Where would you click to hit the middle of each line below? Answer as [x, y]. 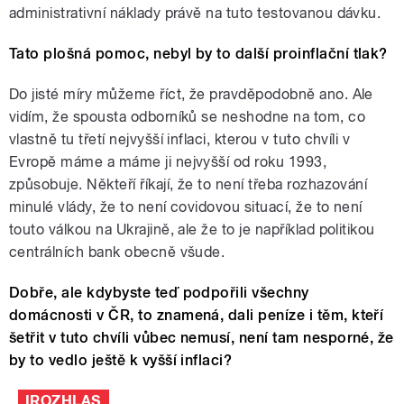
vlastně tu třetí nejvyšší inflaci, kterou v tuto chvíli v [180, 139]
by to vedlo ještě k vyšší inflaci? [121, 360]
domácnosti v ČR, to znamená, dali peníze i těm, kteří [197, 315]
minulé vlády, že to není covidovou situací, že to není [186, 207]
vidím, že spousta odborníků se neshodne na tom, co [188, 116]
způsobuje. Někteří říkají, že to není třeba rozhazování [188, 184]
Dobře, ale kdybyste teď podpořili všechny [159, 292]
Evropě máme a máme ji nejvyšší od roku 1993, [168, 161]
